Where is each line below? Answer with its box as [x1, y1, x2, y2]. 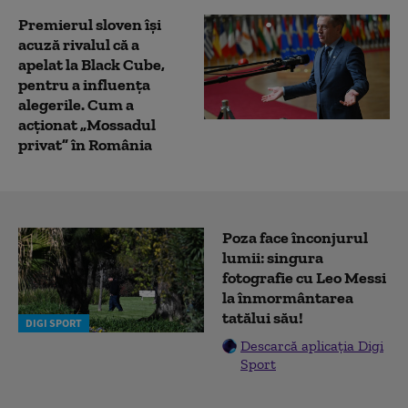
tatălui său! [222, 307, 303, 328]
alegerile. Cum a [18, 94, 134, 115]
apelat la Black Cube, [18, 54, 165, 75]
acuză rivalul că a [18, 34, 139, 55]
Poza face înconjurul [222, 227, 368, 248]
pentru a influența [18, 74, 150, 95]
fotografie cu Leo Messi [222, 267, 386, 288]
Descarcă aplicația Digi [240, 336, 383, 354]
